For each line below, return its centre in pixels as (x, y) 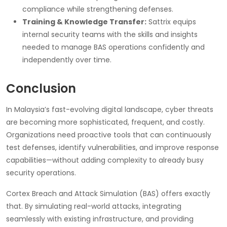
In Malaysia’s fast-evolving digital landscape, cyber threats (110, 109)
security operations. (41, 173)
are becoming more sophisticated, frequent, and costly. (105, 122)
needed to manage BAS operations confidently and (113, 47)
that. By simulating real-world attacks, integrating (94, 206)
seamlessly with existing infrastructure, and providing (100, 219)
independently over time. (67, 60)
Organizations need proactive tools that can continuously (109, 135)
